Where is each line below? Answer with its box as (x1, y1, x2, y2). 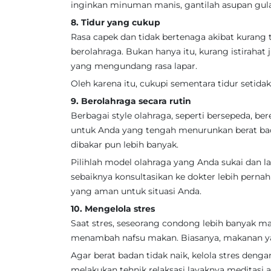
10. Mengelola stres (71, 203, 155, 214)
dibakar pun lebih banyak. (71, 139, 178, 150)
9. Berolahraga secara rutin (71, 96, 191, 106)
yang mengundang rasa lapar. (71, 60, 197, 71)
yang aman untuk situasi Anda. (71, 186, 201, 197)
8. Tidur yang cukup (71, 17, 160, 28)
